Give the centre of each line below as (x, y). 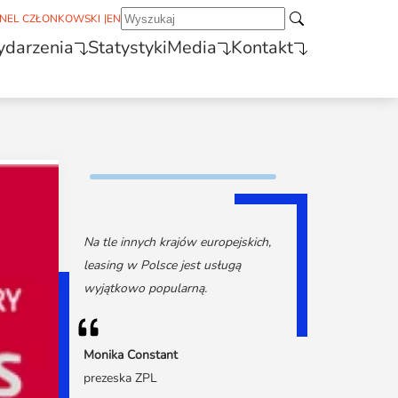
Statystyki (127, 48)
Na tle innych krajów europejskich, (177, 242)
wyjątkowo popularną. (145, 288)
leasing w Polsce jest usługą (162, 265)
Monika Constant (131, 355)
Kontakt (262, 48)
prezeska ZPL (120, 378)
